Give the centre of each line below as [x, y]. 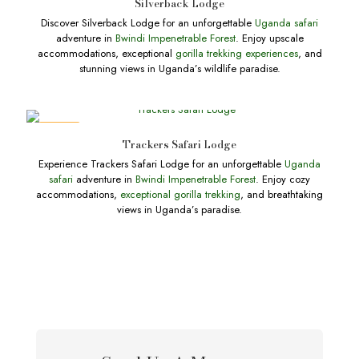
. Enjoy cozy [283, 179]
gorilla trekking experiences [236, 53]
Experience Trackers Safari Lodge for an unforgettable [161, 164]
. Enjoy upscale [269, 38]
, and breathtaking [282, 194]
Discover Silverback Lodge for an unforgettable [148, 23]
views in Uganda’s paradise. [179, 210]
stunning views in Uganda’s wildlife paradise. [179, 69]
